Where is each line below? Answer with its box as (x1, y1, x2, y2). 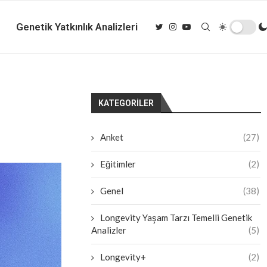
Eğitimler (100, 159, 136, 169)
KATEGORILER (98, 98, 154, 108)
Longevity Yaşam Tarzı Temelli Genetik (100, 212, 253, 223)
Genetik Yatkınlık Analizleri (16, 21, 138, 33)
